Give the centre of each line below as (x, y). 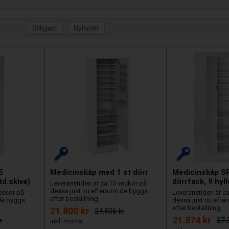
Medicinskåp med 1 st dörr (99, 172)
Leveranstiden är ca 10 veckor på (98, 183)
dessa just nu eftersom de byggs (99, 191)
